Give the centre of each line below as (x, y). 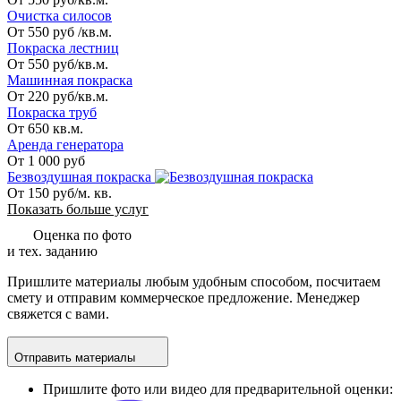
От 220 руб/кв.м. (58, 96)
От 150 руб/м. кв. (60, 192)
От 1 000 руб (46, 160)
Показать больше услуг (78, 209)
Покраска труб (52, 112)
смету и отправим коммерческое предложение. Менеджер (183, 297)
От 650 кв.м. (45, 128)
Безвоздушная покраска (79, 176)
